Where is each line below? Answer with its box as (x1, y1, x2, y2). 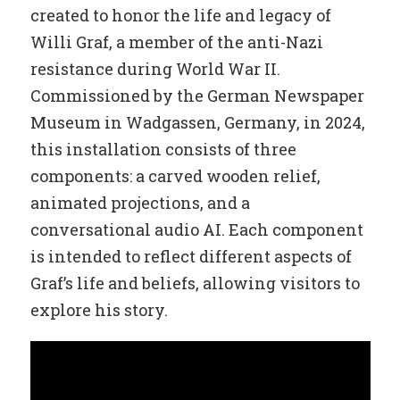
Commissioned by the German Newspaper (29, 85, 364, 106)
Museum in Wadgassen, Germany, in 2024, (29, 112, 365, 133)
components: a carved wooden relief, (29, 165, 321, 187)
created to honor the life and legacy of (29, 4, 331, 26)
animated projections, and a (29, 192, 250, 213)
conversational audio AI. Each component (29, 219, 363, 240)
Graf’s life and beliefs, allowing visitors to (29, 272, 360, 294)
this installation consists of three (29, 138, 296, 160)
